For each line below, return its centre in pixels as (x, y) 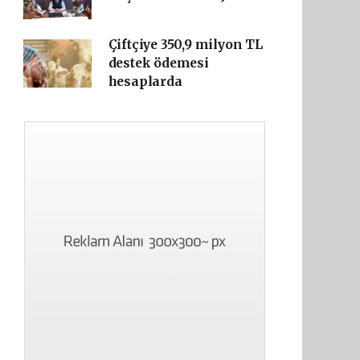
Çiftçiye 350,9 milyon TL (185, 45)
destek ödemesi (158, 63)
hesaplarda (145, 82)
